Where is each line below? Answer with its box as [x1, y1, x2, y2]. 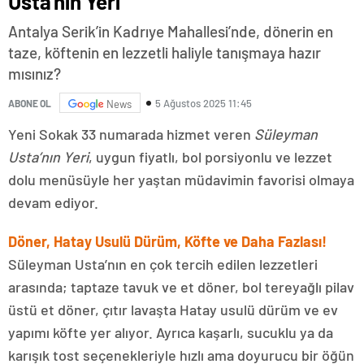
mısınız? [8, 64, 61, 83]
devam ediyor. [8, 193, 98, 211]
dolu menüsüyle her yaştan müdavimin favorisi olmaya [8, 171, 354, 188]
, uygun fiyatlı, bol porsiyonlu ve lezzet [89, 148, 332, 166]
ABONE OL [8, 97, 51, 109]
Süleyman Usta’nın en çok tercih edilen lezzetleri [8, 255, 318, 273]
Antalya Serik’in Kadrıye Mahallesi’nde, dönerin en [8, 22, 333, 41]
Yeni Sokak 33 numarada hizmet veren [8, 125, 254, 143]
